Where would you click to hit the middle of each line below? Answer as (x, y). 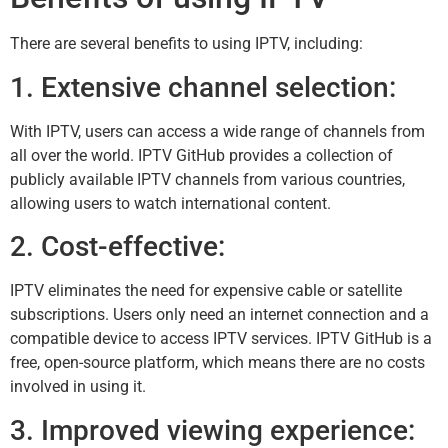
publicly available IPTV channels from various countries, (207, 179)
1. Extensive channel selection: (203, 87)
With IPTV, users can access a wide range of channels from (217, 131)
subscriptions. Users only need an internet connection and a (219, 315)
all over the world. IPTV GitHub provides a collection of (201, 155)
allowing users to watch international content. (170, 203)
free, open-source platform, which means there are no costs (217, 363)
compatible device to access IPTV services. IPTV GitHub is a (221, 339)
